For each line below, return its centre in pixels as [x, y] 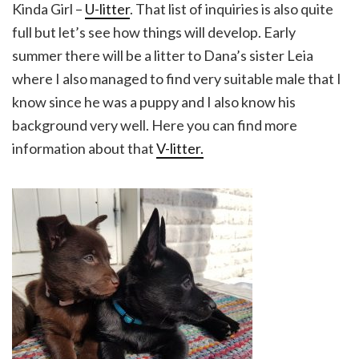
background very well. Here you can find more [155, 125]
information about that [84, 148]
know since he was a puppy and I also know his [154, 102]
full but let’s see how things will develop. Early [154, 32]
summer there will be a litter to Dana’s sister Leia [163, 55]
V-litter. [180, 148]
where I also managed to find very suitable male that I [177, 79]
